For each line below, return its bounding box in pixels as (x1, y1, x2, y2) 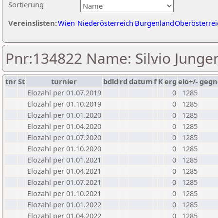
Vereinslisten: (8, 18, 57, 28)
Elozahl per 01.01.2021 (27, 155, 101, 164)
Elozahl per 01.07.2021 (27, 177, 101, 187)
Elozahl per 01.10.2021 (27, 188, 101, 198)
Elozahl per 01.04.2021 (27, 166, 101, 176)
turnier (51, 76, 77, 86)
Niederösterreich (77, 18, 133, 28)
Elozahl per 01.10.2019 (27, 99, 101, 109)
